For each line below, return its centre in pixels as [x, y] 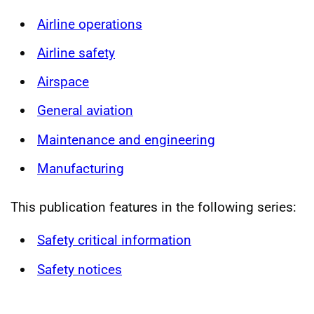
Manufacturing [81, 168]
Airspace [63, 82]
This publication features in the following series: [153, 207]
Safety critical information [114, 240]
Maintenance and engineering [126, 139]
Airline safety [76, 53]
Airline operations [90, 24]
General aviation [85, 111]
